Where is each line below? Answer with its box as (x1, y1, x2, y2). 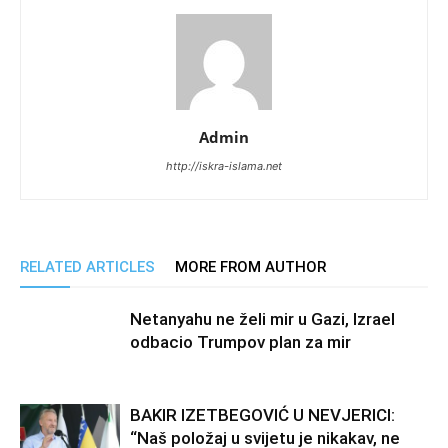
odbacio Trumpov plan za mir (130, 332, 351, 353)
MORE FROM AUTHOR (175, 258, 326, 277)
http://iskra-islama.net (166, 159, 282, 174)
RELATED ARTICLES (20, 258, 155, 277)
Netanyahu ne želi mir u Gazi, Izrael (130, 309, 395, 330)
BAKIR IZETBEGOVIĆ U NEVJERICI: (130, 405, 395, 426)
